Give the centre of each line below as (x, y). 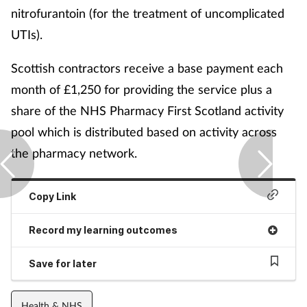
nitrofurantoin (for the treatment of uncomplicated (148, 13)
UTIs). (27, 34)
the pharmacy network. (74, 152)
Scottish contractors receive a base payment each (147, 67)
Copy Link (53, 197)
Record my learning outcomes (103, 230)
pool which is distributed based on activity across (144, 131)
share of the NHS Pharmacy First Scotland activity (147, 110)
